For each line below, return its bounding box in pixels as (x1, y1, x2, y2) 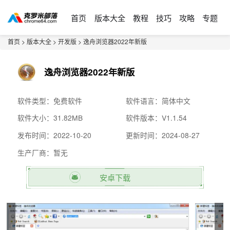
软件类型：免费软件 (17, 95, 83, 106)
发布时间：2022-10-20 (17, 129, 92, 140)
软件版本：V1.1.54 (126, 112, 187, 123)
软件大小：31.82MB (17, 112, 83, 123)
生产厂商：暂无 (17, 147, 68, 158)
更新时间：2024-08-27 (126, 129, 200, 140)
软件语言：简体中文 (126, 95, 191, 106)
